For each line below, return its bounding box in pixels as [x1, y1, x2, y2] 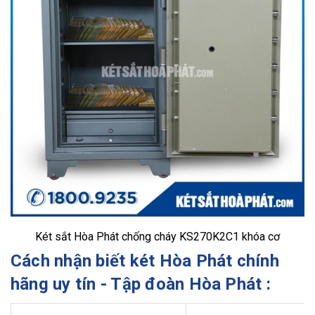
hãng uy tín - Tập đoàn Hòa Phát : [11, 274, 271, 294]
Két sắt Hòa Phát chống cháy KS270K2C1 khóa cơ [35, 229, 280, 243]
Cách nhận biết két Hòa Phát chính [11, 250, 279, 271]
